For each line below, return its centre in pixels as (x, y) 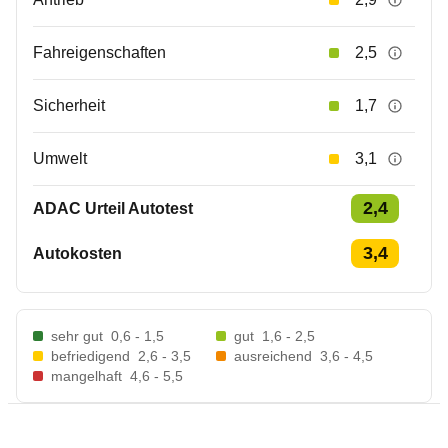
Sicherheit (69, 105)
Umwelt (60, 158)
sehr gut (77, 336)
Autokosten (77, 253)
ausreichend (273, 356)
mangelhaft (86, 376)
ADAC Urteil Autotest (113, 208)
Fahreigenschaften (99, 52)
